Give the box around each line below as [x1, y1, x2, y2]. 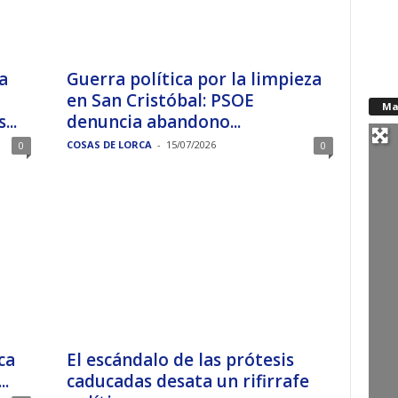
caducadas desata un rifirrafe [66, 370, 309, 393]
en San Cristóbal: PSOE [66, 89, 254, 112]
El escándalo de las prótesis [66, 348, 294, 371]
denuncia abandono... [66, 110, 241, 133]
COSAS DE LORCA [66, 138, 152, 151]
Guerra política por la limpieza [66, 68, 322, 91]
